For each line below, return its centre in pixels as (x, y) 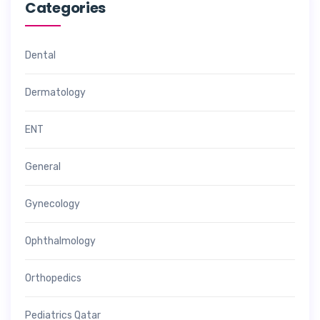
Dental (40, 56)
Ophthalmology (60, 241)
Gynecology (52, 204)
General (43, 167)
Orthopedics (53, 279)
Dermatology (55, 93)
